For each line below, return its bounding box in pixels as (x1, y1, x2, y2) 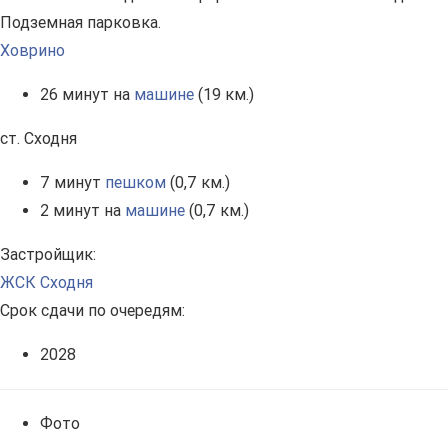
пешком (105, 173, 166, 193)
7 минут (40, 173, 105, 193)
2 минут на (40, 201, 125, 221)
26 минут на (40, 85, 134, 105)
